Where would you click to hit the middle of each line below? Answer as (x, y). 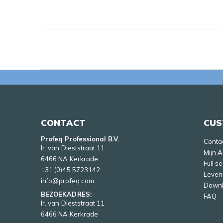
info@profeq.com (67, 181)
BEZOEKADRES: (66, 194)
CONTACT (63, 123)
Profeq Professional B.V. (80, 139)
